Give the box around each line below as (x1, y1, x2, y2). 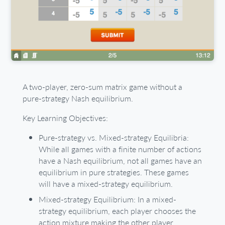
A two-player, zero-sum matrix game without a (22, 81, 182, 93)
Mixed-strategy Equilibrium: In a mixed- (38, 193, 176, 205)
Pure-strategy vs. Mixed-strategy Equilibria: (38, 132, 189, 144)
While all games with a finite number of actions (38, 143, 201, 155)
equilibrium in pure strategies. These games (38, 166, 189, 178)
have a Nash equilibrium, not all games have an (38, 155, 202, 167)
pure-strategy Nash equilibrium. (22, 92, 133, 104)
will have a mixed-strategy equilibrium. (38, 178, 173, 190)
